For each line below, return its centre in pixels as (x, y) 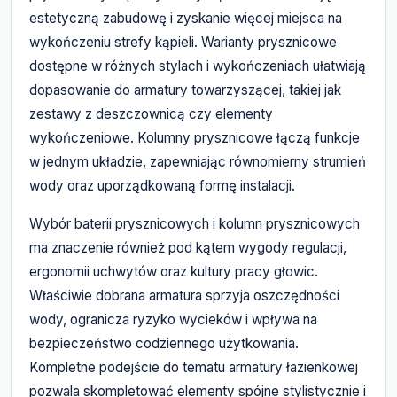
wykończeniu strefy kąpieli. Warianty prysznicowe (183, 42)
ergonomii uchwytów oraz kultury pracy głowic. (174, 271)
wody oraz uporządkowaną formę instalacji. (162, 185)
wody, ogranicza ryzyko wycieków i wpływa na (173, 319)
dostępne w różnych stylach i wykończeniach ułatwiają (198, 66)
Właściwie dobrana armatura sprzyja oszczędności (184, 295)
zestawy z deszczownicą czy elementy (151, 113)
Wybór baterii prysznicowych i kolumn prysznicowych (195, 223)
